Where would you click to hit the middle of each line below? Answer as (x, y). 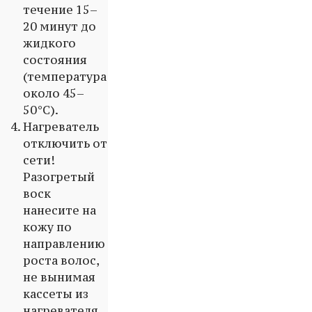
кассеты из (56, 294)
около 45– (54, 94)
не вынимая (59, 278)
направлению (64, 244)
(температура (65, 77)
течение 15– (60, 10)
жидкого (49, 44)
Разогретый (59, 177)
